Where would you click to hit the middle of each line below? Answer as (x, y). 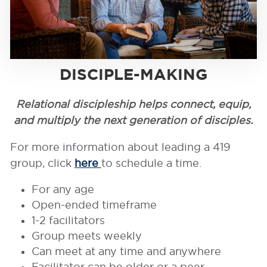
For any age (63, 190)
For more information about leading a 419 (120, 147)
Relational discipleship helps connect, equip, (133, 104)
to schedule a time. (151, 163)
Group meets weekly (86, 236)
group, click (42, 163)
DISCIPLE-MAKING (133, 74)
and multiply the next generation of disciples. (133, 120)
